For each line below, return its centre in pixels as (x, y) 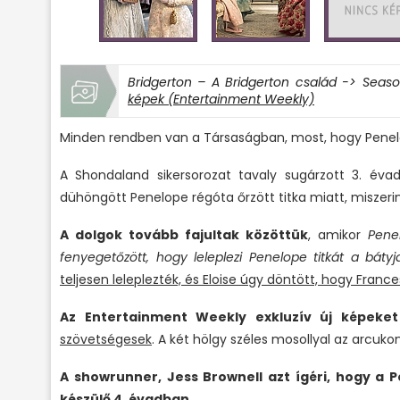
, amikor (337, 235)
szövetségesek (106, 339)
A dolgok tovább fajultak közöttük (184, 235)
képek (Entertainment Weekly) (221, 99)
